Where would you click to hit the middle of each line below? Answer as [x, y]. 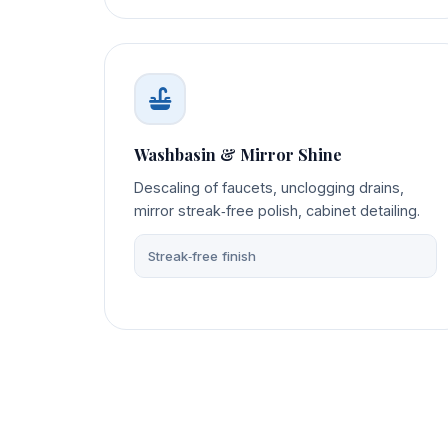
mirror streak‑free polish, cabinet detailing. [276, 210]
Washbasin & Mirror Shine [237, 154]
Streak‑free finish [201, 256]
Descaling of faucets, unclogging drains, [268, 187]
